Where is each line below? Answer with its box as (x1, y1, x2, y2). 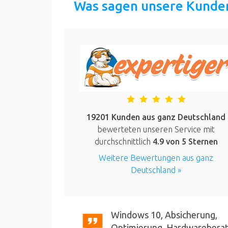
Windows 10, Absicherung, (111, 210, 217, 220)
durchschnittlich (94, 137, 153, 147)
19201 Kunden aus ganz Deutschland (87, 112, 226, 122)
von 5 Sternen (163, 137, 218, 147)
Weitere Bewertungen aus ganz (99, 153, 214, 163)
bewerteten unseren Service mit (97, 125, 215, 134)
